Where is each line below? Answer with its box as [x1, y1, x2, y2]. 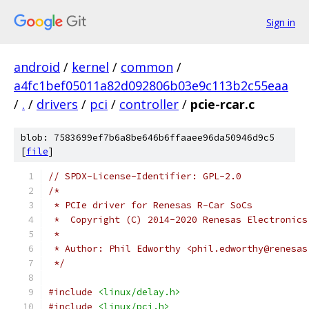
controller [119, 96, 179, 112]
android [14, 59, 60, 75]
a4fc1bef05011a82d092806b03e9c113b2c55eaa [14, 77, 288, 94]
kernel [72, 59, 109, 75]
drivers [37, 96, 78, 112]
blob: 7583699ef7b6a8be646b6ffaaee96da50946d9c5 [21, 132, 275, 143]
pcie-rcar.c [190, 96, 255, 112]
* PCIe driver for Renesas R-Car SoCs [48, 199, 252, 211]
